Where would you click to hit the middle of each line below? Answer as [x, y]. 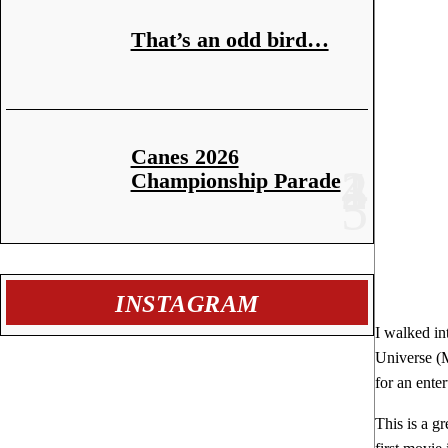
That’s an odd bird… [229, 39]
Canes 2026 [184, 156]
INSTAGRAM [187, 303]
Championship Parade [235, 180]
